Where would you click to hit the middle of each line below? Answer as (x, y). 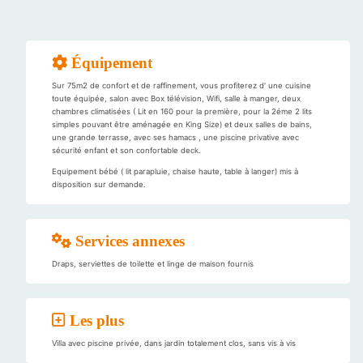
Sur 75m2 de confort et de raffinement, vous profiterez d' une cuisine (181, 85)
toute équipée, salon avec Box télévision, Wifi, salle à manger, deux (176, 98)
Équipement (110, 63)
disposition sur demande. (99, 184)
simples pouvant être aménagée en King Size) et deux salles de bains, (182, 124)
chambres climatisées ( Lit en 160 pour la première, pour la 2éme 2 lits (182, 111)
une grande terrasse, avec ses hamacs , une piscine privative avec (175, 137)
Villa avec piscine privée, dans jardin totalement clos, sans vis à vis (174, 343)
